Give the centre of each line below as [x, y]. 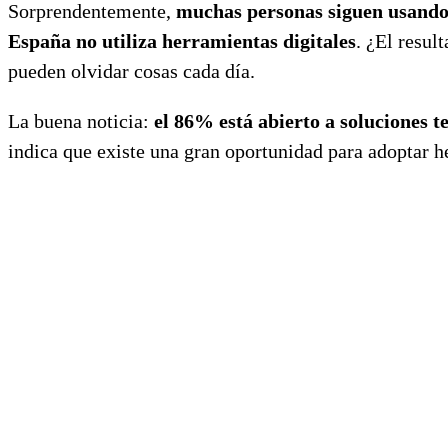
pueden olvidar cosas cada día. [131, 70]
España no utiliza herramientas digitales [182, 40]
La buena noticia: [81, 120]
